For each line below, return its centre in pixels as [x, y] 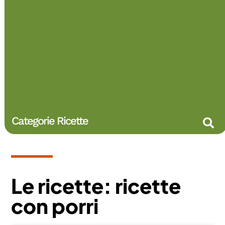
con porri [55, 205]
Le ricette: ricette [96, 185]
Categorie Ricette [50, 121]
